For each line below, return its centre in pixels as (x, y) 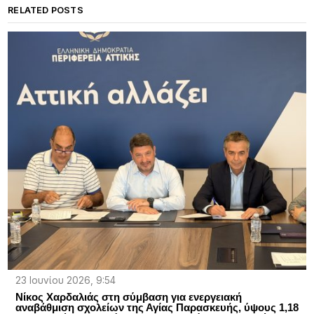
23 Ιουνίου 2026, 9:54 (65, 281)
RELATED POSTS (46, 10)
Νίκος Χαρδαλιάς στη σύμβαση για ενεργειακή (128, 297)
